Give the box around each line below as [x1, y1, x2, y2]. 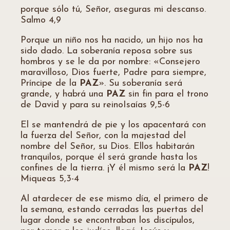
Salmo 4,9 [21, 15, 61, 25]
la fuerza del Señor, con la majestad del [21, 131, 186, 141]
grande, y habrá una [21, 89, 106, 99]
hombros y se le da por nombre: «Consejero [21, 57, 200, 67]
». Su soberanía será [99, 79, 182, 88]
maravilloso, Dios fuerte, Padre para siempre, [21, 68, 206, 78]
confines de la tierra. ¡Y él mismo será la [21, 163, 188, 173]
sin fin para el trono [125, 89, 208, 99]
